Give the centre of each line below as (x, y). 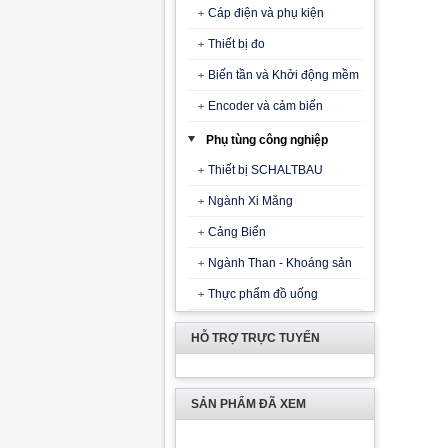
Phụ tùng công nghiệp (267, 140)
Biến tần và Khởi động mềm (283, 75)
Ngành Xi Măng (250, 201)
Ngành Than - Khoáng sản (279, 263)
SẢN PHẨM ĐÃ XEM (248, 404)
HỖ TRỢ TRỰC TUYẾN (255, 338)
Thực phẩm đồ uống (262, 294)
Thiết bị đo (236, 44)
